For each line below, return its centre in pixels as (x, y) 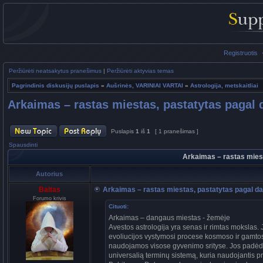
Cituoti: (119, 206)
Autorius (49, 174)
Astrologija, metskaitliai (224, 85)
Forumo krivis (49, 198)
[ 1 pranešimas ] (177, 131)
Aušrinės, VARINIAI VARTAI (145, 85)
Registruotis (240, 53)
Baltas (49, 190)
